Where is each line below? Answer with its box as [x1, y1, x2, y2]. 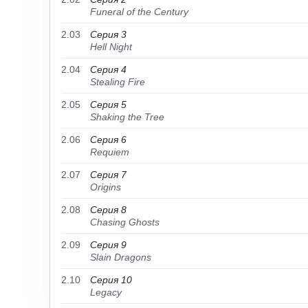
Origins [90, 181, 121, 192]
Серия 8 [90, 204, 126, 215]
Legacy [90, 287, 122, 298]
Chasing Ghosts [90, 217, 159, 228]
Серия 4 [90, 64, 126, 75]
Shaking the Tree [90, 111, 164, 122]
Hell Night [90, 41, 132, 52]
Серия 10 [90, 274, 132, 285]
